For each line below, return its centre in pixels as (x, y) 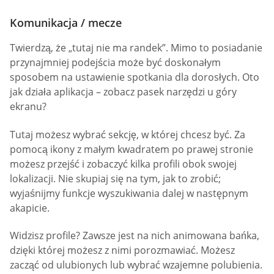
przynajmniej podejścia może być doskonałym (115, 63)
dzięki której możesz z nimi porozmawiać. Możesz (122, 250)
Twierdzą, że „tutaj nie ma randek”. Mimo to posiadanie (136, 48)
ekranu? (28, 107)
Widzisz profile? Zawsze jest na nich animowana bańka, (135, 236)
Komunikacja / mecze (66, 23)
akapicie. (30, 208)
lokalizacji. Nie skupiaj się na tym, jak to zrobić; (115, 178)
